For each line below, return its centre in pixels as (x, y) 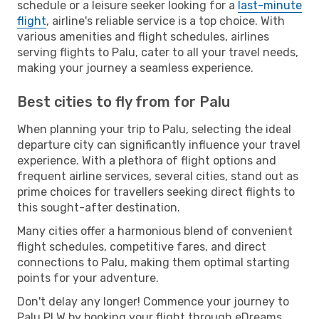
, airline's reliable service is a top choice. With (166, 21)
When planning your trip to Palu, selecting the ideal (154, 129)
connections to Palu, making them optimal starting (153, 262)
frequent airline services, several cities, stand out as (158, 176)
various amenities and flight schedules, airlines (143, 36)
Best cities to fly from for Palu (124, 101)
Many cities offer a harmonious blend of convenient (155, 231)
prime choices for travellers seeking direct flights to (156, 192)
